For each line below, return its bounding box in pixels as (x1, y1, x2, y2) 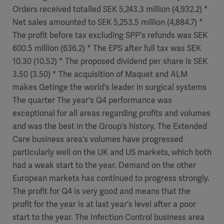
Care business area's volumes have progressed (12, 134, 183, 144)
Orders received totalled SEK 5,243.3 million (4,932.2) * (12, 4, 208, 14)
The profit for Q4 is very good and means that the (12, 186, 190, 196)
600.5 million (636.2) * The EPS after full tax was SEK (12, 43, 201, 53)
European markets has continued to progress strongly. (12, 173, 209, 183)
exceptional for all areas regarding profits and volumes (12, 108, 210, 118)
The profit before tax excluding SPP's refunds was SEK (12, 30, 207, 40)
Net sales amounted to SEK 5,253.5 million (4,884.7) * (12, 17, 203, 27)
